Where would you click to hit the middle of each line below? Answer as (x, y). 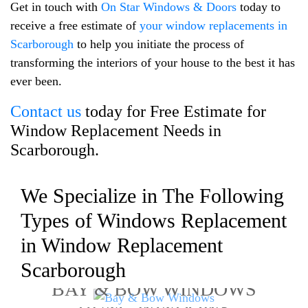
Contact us (46, 111)
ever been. (36, 81)
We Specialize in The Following (152, 195)
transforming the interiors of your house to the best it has (153, 62)
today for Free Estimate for (174, 111)
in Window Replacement (122, 245)
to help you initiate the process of (159, 44)
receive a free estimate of (75, 25)
